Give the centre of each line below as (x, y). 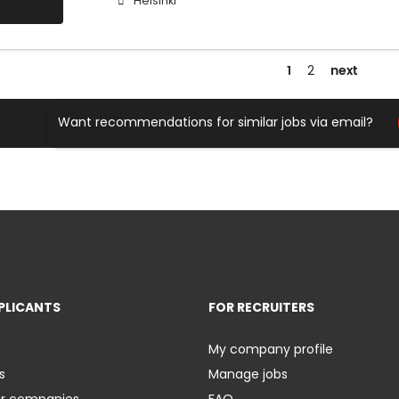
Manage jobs (248, 375)
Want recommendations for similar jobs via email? (215, 122)
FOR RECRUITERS (261, 308)
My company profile (271, 350)
